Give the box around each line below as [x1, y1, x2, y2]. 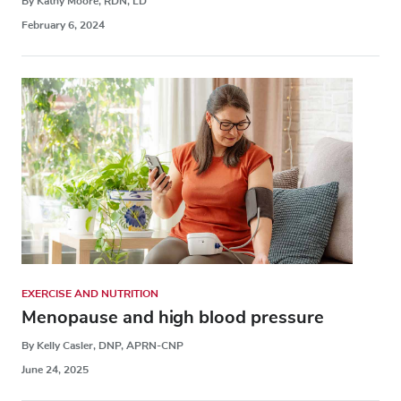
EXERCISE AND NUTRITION [21, 286, 158, 302]
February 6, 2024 [21, 17, 105, 32]
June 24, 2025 [21, 363, 89, 378]
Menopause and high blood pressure [21, 305, 324, 330]
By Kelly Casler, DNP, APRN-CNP [21, 338, 183, 354]
